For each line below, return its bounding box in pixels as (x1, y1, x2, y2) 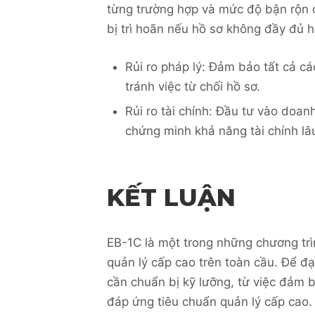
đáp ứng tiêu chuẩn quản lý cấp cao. (107, 295, 312, 309)
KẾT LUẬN (107, 182, 236, 212)
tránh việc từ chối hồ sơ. (124, 79, 260, 94)
